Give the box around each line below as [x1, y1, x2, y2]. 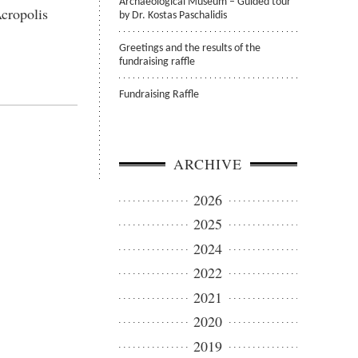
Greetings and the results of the [119, 42, 261, 54]
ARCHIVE [173, 154, 243, 174]
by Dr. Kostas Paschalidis [119, 10, 228, 22]
